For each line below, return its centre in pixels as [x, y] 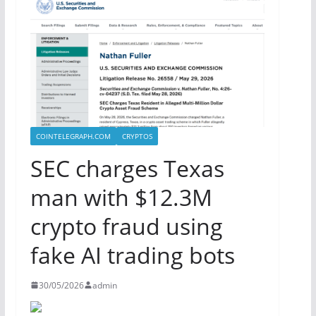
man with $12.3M [121, 197]
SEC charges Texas [127, 168]
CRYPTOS [137, 136]
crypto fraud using [126, 226]
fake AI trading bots [132, 255]
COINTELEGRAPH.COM [73, 136]
